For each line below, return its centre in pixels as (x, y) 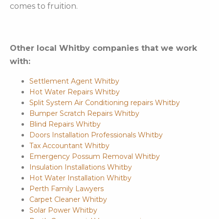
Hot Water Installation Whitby (80, 178)
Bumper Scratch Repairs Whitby (84, 114)
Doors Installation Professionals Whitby (96, 135)
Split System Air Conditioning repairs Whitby (105, 103)
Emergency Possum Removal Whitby (95, 157)
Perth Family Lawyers (66, 189)
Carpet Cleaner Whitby (68, 200)
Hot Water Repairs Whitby (75, 92)
